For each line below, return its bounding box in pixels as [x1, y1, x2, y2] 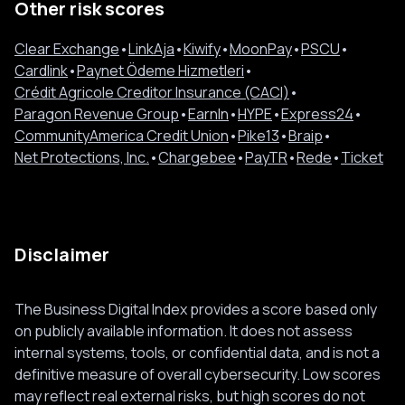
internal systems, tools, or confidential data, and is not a [14, 343, 380, 363]
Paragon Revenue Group [14, 104, 179, 124]
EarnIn [188, 104, 229, 124]
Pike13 [238, 126, 279, 146]
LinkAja [128, 39, 174, 59]
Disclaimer [14, 242, 109, 267]
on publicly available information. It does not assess [14, 321, 353, 341]
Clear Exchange [14, 39, 119, 59]
